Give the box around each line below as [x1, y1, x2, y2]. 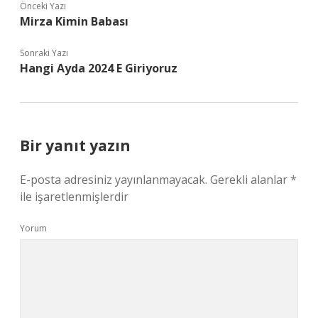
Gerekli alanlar [210, 172, 290, 187]
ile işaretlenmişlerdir [20, 189, 128, 204]
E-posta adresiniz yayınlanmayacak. [20, 172, 207, 187]
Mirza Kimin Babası [20, 13, 128, 29]
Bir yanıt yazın [20, 136, 131, 155]
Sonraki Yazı [20, 47, 68, 59]
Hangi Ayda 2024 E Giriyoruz [20, 60, 177, 76]
